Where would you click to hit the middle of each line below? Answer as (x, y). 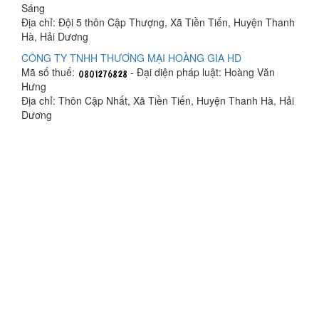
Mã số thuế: (49, 72)
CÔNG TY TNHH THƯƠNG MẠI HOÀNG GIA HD (131, 58)
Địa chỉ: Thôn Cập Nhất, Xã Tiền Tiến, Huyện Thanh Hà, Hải (158, 100)
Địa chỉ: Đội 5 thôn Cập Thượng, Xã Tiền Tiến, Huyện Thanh (158, 22)
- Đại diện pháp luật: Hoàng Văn (201, 72)
